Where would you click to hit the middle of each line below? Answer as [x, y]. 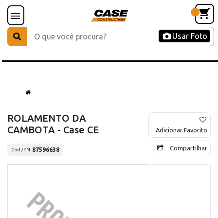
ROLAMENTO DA [47, 118]
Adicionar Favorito [182, 130]
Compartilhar [189, 148]
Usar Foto [190, 36]
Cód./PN [21, 150]
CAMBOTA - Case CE [53, 129]
